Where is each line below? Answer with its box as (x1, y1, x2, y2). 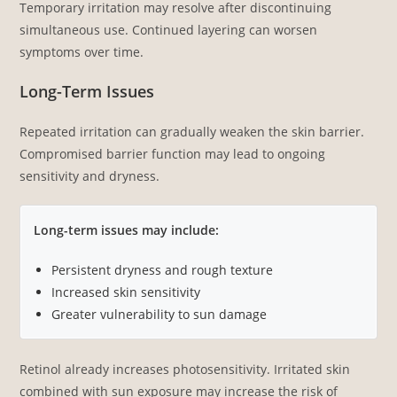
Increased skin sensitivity (51, 283, 201, 300)
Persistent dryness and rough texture (51, 261, 274, 278)
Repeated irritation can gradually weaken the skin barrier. (19, 122, 365, 140)
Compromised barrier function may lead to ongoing (19, 144, 326, 162)
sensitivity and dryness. (19, 167, 160, 184)
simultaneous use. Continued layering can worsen (19, 20, 318, 38)
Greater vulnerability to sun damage (51, 305, 268, 323)
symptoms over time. (19, 43, 144, 60)
